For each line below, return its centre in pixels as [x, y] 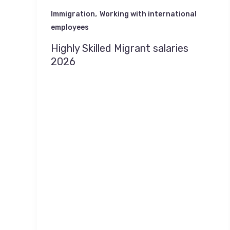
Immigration [73, 14]
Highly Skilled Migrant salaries [120, 48]
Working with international [148, 14]
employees [70, 28]
